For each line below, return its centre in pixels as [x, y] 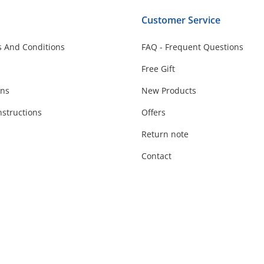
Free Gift [158, 68]
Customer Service [181, 20]
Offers [154, 112]
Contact [156, 156]
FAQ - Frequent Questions [192, 47]
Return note [165, 134]
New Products [169, 90]
